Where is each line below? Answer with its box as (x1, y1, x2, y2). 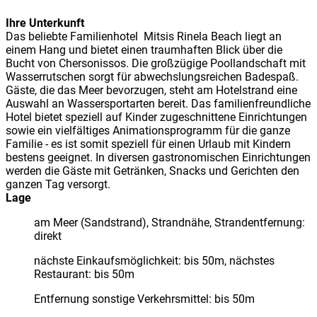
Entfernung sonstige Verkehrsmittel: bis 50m (34, 292, 255, 306)
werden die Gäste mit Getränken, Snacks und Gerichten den (6, 163, 299, 178)
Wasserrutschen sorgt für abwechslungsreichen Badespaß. (6, 69, 299, 83)
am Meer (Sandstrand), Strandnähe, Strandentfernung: (34, 215, 305, 229)
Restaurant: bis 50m (34, 267, 134, 281)
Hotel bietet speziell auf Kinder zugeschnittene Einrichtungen (6, 110, 307, 124)
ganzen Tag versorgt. (6, 177, 110, 191)
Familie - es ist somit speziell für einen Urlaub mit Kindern (6, 137, 291, 151)
